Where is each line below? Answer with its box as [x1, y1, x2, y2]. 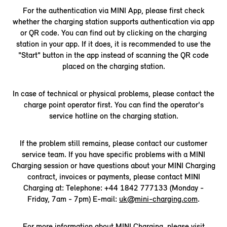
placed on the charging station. [62, 61, 165, 71]
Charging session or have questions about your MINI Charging [12, 160, 215, 170]
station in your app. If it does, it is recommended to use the [16, 39, 211, 49]
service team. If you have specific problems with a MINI [22, 149, 205, 159]
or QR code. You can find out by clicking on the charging [20, 27, 207, 37]
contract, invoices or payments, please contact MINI [27, 171, 200, 181]
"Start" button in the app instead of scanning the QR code [18, 50, 209, 60]
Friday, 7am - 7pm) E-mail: [27, 194, 119, 204]
